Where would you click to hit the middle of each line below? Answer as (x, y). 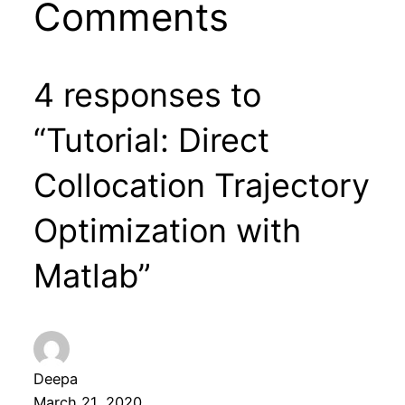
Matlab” (92, 275)
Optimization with (167, 230)
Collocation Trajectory (201, 185)
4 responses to (147, 94)
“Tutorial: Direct (151, 140)
